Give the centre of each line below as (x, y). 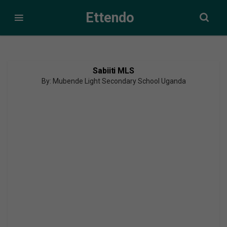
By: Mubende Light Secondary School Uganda (113, 81)
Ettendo (110, 17)
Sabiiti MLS (113, 71)
